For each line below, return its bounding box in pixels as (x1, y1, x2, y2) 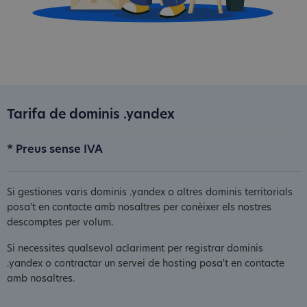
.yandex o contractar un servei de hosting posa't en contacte (7, 258, 284, 269)
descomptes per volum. (7, 217, 114, 228)
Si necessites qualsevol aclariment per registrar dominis (7, 243, 263, 254)
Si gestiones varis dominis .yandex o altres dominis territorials (7, 187, 293, 198)
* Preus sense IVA (7, 144, 103, 156)
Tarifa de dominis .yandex (7, 108, 175, 122)
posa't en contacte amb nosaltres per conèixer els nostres (7, 202, 271, 213)
